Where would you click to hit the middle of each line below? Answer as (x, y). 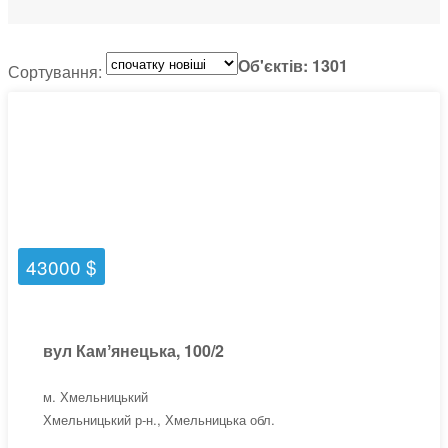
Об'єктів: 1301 (293, 65)
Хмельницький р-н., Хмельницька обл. (159, 419)
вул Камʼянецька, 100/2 (133, 351)
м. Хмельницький (95, 396)
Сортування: (57, 71)
